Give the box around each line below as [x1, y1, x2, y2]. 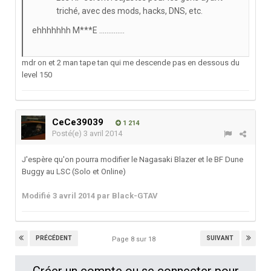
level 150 [22, 70, 52, 80]
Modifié [22, 191, 53, 201]
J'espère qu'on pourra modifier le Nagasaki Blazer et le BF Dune [22, 155, 243, 165]
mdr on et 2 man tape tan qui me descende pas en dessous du [22, 58, 240, 68]
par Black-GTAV [95, 191, 158, 201]
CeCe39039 [52, 117, 103, 128]
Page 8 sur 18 [112, 235, 159, 244]
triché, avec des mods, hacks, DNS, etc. [56, 6, 203, 16]
